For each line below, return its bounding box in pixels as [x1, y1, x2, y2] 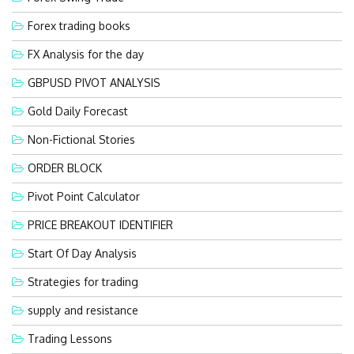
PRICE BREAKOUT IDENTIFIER [28, 217, 173, 232]
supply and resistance [28, 303, 138, 317]
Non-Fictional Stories [28, 132, 135, 146]
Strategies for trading [28, 274, 138, 288]
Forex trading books [28, 18, 130, 32]
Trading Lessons [28, 331, 112, 345]
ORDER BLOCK [28, 160, 102, 175]
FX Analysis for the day [28, 47, 144, 61]
